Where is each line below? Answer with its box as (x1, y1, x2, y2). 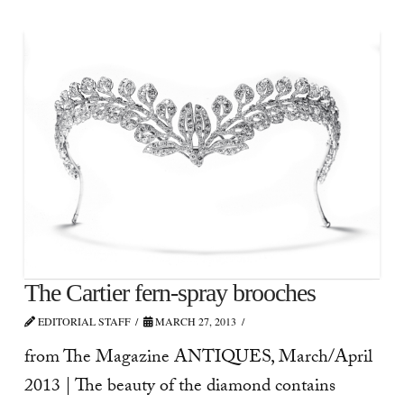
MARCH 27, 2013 (152, 313, 237, 328)
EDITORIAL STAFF (34, 313, 131, 328)
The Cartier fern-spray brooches (23, 278, 317, 307)
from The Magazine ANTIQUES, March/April (23, 344, 372, 375)
